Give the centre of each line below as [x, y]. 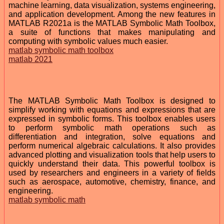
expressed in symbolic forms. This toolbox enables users [112, 118]
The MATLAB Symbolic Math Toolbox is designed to [112, 100]
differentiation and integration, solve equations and [112, 136]
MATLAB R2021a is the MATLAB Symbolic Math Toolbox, [112, 23]
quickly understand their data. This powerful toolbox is [112, 163]
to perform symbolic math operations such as [112, 127]
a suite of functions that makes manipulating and [112, 32]
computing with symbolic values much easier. [88, 41]
